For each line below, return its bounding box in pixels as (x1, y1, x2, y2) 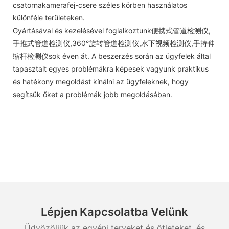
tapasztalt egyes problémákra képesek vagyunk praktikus (13, 64, 209, 73)
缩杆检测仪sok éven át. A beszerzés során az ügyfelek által (13, 52, 211, 60)
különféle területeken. (13, 13, 85, 22)
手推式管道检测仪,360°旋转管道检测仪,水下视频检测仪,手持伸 (13, 39, 215, 48)
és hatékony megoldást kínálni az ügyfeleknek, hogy (13, 77, 189, 86)
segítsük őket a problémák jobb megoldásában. (13, 90, 172, 99)
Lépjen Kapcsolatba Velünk (41, 205, 188, 219)
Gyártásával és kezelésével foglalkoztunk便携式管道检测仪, (13, 26, 211, 35)
